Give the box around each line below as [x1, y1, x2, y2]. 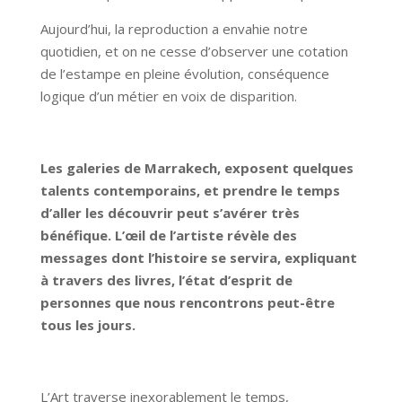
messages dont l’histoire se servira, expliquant [39, 249, 357, 267]
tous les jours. [39, 316, 135, 335]
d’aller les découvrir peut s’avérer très [39, 204, 300, 223]
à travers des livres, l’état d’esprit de [39, 271, 293, 290]
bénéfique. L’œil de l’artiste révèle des [39, 226, 297, 245]
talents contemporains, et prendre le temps [39, 181, 340, 200]
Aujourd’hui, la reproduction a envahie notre [39, 20, 308, 39]
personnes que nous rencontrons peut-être [39, 293, 335, 312]
